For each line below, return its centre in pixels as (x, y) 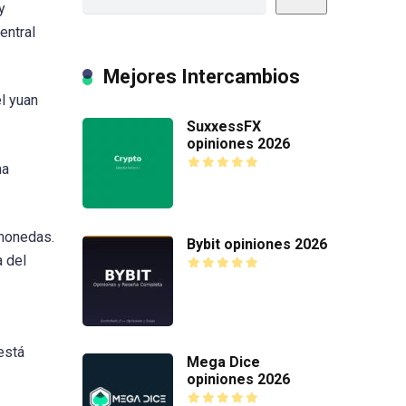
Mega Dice (223, 362)
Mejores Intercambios (202, 76)
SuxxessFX (224, 126)
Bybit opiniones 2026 (257, 244)
